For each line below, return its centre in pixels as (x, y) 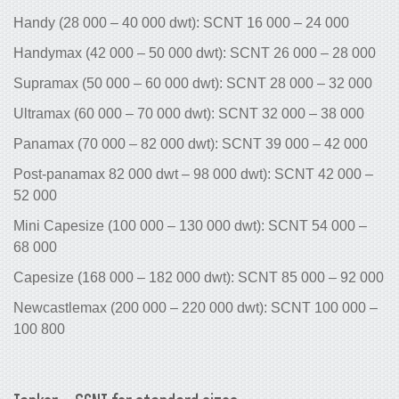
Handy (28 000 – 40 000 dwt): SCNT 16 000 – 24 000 (181, 22)
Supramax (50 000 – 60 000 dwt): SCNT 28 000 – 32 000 (193, 83)
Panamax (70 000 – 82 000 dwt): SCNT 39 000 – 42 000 (191, 143)
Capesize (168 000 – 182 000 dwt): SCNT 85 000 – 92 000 (199, 277)
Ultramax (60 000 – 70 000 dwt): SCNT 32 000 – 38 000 (189, 113)
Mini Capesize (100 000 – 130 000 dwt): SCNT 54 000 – (190, 225)
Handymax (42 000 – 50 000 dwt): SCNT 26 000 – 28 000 (195, 53)
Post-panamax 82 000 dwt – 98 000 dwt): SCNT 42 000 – (193, 174)
